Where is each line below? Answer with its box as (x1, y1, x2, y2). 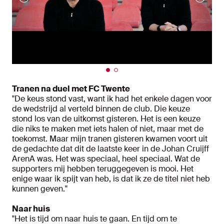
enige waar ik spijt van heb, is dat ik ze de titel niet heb (12, 173, 210, 184)
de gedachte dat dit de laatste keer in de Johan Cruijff (12, 143, 209, 154)
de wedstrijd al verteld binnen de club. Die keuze (12, 103, 190, 114)
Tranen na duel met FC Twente (12, 83, 130, 94)
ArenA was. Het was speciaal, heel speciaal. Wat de (12, 153, 200, 164)
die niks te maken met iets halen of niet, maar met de (12, 123, 203, 134)
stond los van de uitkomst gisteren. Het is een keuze (12, 113, 200, 124)
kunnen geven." (12, 183, 67, 194)
